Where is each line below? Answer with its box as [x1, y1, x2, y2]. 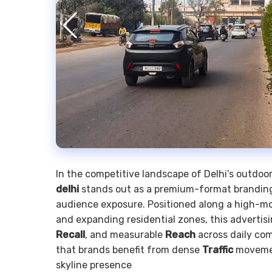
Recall [56, 228, 85, 240]
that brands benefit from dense [56, 243, 202, 256]
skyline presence [56, 259, 132, 271]
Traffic [202, 243, 233, 256]
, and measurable [85, 228, 165, 240]
